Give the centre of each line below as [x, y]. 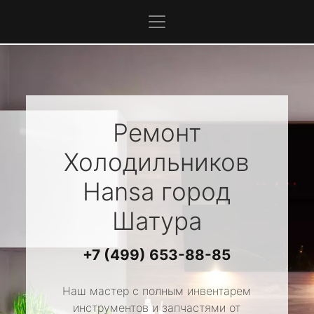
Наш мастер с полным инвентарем [157, 291]
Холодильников [157, 162]
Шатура [157, 221]
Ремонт [157, 132]
